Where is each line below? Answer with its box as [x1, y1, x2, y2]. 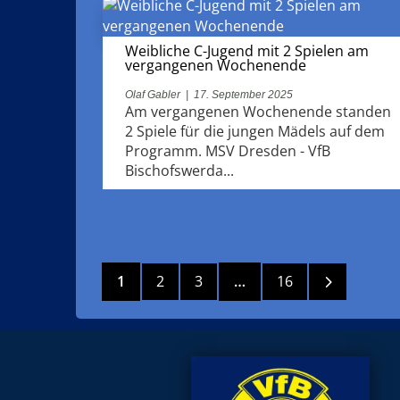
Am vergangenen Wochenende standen [125, 101, 392, 121]
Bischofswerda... [125, 160, 235, 180]
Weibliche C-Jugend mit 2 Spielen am [125, 40, 370, 61]
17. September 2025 [194, 87, 294, 101]
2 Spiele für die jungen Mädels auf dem [125, 121, 386, 141]
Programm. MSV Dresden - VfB [125, 140, 331, 161]
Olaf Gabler [125, 87, 181, 101]
